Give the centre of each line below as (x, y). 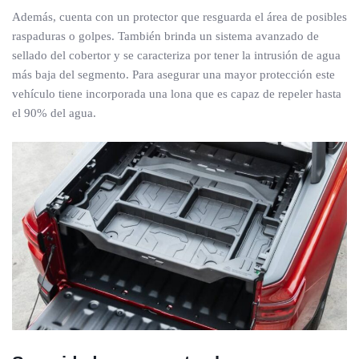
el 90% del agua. (54, 113)
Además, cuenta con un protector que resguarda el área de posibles (179, 17)
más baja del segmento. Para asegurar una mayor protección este (173, 75)
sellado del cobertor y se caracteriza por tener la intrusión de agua (176, 56)
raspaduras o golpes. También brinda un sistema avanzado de (165, 36)
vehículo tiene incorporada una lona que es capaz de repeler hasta (177, 94)
